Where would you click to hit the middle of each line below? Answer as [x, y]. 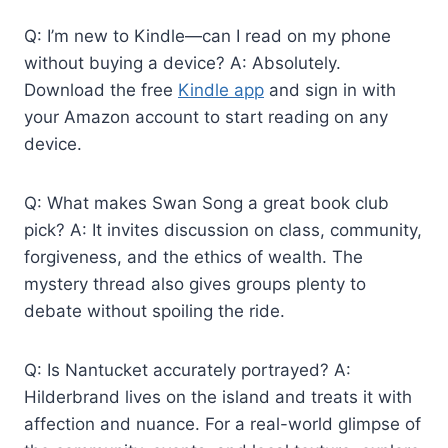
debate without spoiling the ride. [154, 310]
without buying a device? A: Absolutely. [182, 62]
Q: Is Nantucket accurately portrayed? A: [187, 369]
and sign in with [330, 89]
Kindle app [221, 89]
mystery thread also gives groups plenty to [195, 283]
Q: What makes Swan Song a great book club [206, 202]
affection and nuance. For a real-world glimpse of [222, 423]
